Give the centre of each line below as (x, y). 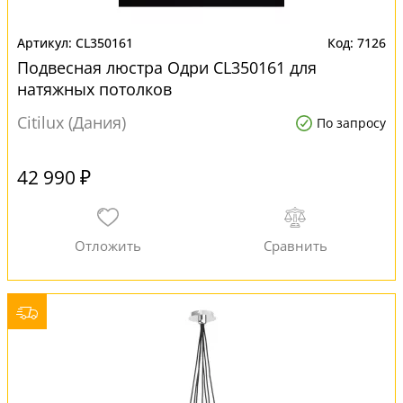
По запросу (351, 123)
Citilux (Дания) (72, 122)
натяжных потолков (94, 89)
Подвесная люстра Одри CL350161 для (167, 67)
